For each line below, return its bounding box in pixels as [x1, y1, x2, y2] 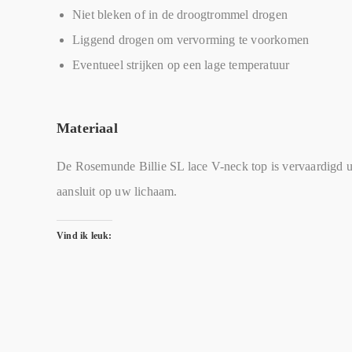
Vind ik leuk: [57, 230, 112, 241]
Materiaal [57, 120, 118, 136]
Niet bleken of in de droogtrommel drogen [72, 8, 288, 21]
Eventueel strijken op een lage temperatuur [72, 58, 290, 71]
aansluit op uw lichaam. [57, 185, 178, 198]
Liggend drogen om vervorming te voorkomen [72, 33, 310, 46]
